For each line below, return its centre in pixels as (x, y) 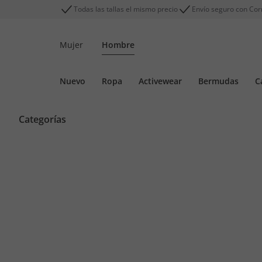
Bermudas (218, 81)
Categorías (42, 119)
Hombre (118, 45)
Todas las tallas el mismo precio (126, 9)
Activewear (160, 81)
